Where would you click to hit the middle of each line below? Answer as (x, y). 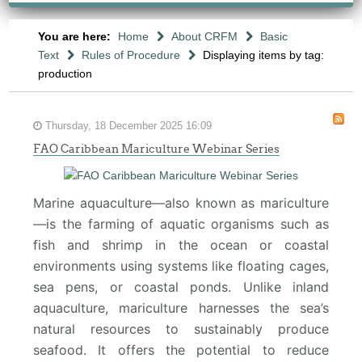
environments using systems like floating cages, (181, 266)
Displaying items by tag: (263, 55)
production (65, 74)
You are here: (76, 36)
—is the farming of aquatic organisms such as (181, 224)
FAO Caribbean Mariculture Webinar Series (157, 149)
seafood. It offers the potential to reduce (181, 350)
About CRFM (204, 36)
